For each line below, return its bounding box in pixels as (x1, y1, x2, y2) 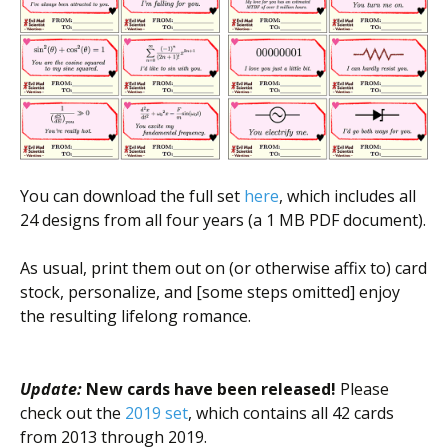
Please (336, 378, 389, 401)
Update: (20, 378, 82, 401)
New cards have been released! (86, 378, 336, 401)
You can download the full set (20, 185, 244, 208)
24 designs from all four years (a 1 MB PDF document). (20, 209, 426, 232)
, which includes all (279, 185, 416, 208)
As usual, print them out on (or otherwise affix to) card (20, 257, 427, 280)
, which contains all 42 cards (188, 402, 394, 425)
